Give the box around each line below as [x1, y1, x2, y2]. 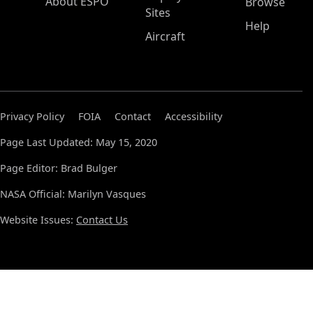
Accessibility [165, 110, 222, 123]
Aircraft [145, 29, 185, 44]
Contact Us [76, 213, 128, 226]
